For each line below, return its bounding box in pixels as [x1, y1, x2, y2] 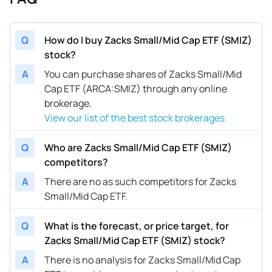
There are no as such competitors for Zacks [44, 174, 236, 188]
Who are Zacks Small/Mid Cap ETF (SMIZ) [44, 140, 232, 154]
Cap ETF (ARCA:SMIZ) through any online [44, 81, 227, 95]
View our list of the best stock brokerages [44, 110, 225, 124]
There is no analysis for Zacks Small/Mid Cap [44, 253, 240, 267]
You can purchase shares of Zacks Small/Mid [44, 67, 242, 81]
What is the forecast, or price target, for [44, 219, 229, 233]
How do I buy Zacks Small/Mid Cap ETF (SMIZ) [44, 33, 252, 47]
